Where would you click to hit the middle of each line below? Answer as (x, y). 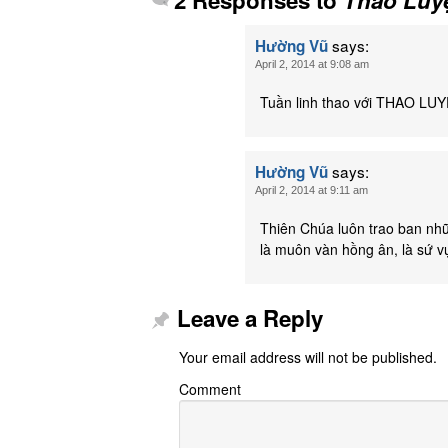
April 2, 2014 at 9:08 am (312, 63)
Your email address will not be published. (308, 356)
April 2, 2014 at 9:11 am (311, 189)
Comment (210, 389)
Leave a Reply (250, 317)
